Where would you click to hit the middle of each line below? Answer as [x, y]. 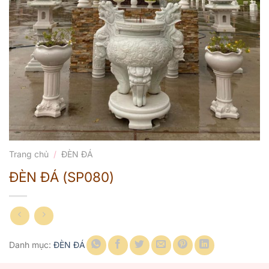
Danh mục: [31, 244]
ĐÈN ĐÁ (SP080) [62, 177]
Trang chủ [29, 154]
